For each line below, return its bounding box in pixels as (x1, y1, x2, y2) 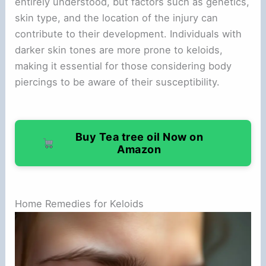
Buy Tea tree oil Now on (75, 131, 203, 144)
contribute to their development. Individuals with (15, 28, 242, 40)
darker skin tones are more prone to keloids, (15, 44, 223, 56)
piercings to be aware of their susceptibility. (15, 76, 220, 88)
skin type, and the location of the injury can (15, 12, 218, 24)
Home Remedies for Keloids (15, 198, 144, 210)
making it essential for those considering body (15, 60, 232, 72)
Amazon (117, 143, 161, 156)
